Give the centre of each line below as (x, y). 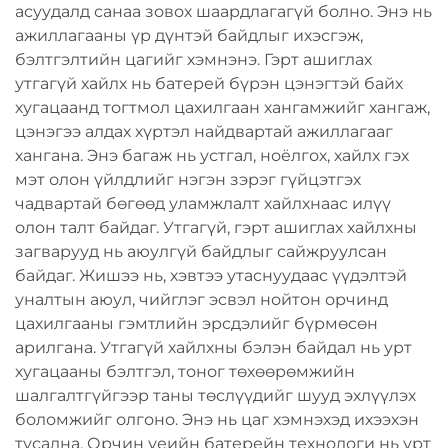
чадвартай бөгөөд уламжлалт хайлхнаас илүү (203, 203)
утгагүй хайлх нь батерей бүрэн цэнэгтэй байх (209, 83)
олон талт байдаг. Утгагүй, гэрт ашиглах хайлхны (216, 227)
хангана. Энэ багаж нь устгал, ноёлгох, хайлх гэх (212, 155)
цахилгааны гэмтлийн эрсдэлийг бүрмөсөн (196, 323)
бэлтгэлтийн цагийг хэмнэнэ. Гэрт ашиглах (193, 59)
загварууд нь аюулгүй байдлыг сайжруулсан (201, 251)
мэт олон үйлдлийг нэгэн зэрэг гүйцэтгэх (188, 179)
